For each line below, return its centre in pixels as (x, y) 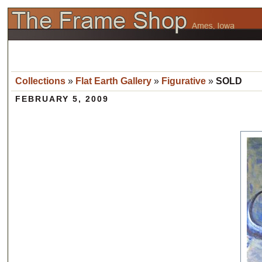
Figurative (184, 81)
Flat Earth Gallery (113, 81)
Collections (40, 81)
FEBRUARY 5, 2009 (62, 99)
